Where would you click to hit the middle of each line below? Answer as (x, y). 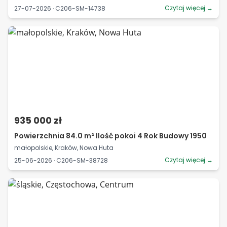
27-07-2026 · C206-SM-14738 (60, 8)
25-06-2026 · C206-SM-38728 (61, 160)
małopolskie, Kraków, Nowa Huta (64, 148)
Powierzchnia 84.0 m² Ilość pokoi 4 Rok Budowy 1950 (110, 136)
